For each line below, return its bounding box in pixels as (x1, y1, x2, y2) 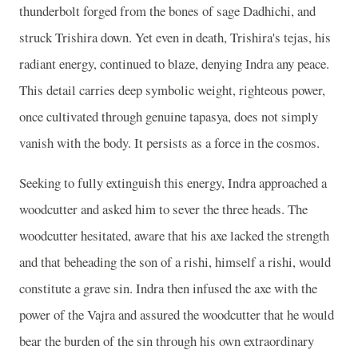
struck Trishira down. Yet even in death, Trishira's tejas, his (19, 28, 331, 47)
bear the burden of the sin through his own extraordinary (19, 332, 314, 351)
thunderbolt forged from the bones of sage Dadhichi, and (19, 2, 316, 21)
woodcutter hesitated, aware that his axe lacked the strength (19, 226, 329, 245)
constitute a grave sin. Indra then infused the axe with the (19, 279, 317, 298)
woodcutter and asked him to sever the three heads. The (19, 200, 308, 219)
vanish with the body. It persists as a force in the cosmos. (19, 133, 320, 153)
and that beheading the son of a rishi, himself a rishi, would (19, 253, 331, 272)
